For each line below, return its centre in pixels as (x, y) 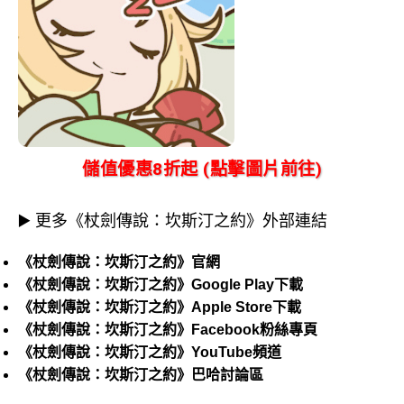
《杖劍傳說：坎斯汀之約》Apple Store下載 (160, 308)
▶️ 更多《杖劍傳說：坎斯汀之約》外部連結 (173, 221)
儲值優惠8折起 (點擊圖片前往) (202, 170)
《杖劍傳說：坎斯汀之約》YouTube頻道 (150, 353)
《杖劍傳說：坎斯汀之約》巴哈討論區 (141, 375)
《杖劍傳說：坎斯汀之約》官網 (119, 262)
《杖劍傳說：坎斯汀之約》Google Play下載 (161, 285)
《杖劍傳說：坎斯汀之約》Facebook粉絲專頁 (168, 330)
